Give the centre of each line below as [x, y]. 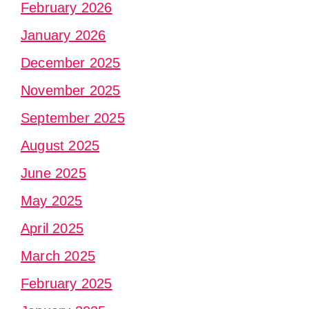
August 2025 [60, 145]
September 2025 [73, 118]
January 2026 [63, 35]
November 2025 [71, 90]
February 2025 [67, 283]
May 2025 [52, 200]
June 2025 [53, 173]
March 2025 [58, 256]
